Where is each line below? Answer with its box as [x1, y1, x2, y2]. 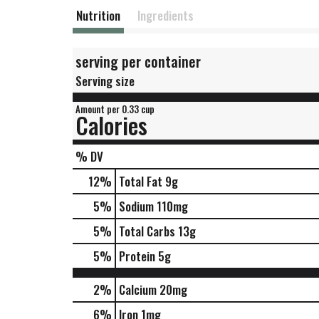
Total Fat [119, 172, 162, 190]
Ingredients [137, 6, 194, 24]
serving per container [75, 51, 201, 72]
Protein [119, 247, 155, 265]
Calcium [119, 281, 157, 298]
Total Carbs [119, 222, 175, 240]
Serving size [75, 72, 135, 90]
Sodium [119, 197, 154, 215]
